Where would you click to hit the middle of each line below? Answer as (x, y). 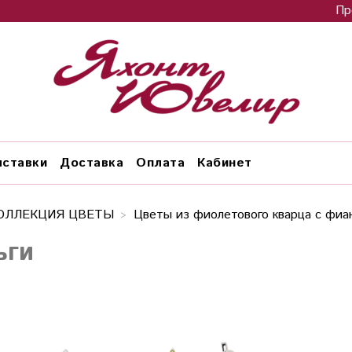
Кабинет (225, 163)
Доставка (92, 163)
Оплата (160, 163)
